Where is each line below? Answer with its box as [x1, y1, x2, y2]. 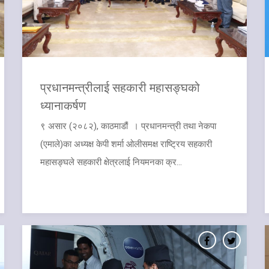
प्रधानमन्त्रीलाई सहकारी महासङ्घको [40, 79, 201, 95]
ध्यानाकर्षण [40, 97, 86, 113]
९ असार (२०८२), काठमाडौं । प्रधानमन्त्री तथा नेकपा [40, 120, 217, 131]
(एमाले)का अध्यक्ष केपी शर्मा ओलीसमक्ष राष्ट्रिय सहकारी [40, 138, 213, 150]
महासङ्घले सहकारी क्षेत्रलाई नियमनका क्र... [40, 156, 183, 168]
